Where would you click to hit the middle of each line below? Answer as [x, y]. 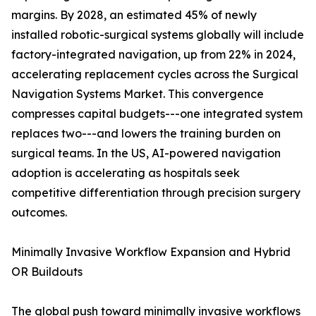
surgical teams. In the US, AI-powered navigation [146, 153]
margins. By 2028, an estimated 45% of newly [134, 15]
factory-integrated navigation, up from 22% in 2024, [153, 55]
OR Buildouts [47, 272]
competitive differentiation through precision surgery [156, 193]
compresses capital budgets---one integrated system [157, 114]
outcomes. [39, 213]
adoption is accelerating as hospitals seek [126, 173]
